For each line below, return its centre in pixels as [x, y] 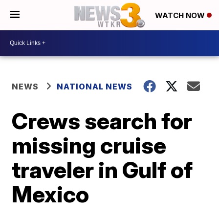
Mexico [51, 194]
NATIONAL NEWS [95, 86]
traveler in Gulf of [102, 169]
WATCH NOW [181, 16]
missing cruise [89, 145]
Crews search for [102, 120]
